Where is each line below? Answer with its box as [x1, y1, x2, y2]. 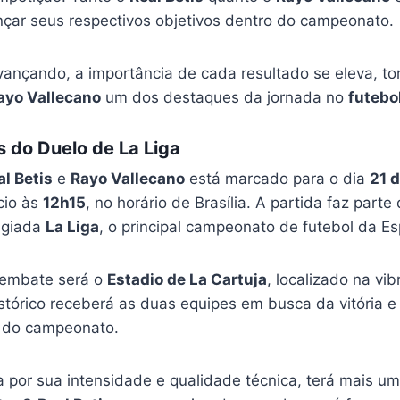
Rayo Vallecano [70, 170, 185, 187]
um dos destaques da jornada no [100, 88, 348, 106]
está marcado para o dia [184, 170, 370, 187]
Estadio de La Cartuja [106, 271, 267, 288]
